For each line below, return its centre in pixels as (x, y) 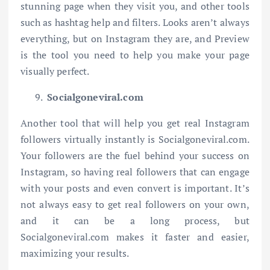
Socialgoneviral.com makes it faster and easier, (135, 237)
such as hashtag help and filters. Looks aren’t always (135, 23)
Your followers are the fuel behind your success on (135, 156)
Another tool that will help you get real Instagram (135, 123)
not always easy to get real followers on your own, (135, 205)
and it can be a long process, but (135, 221)
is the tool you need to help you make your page (135, 55)
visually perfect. (55, 71)
